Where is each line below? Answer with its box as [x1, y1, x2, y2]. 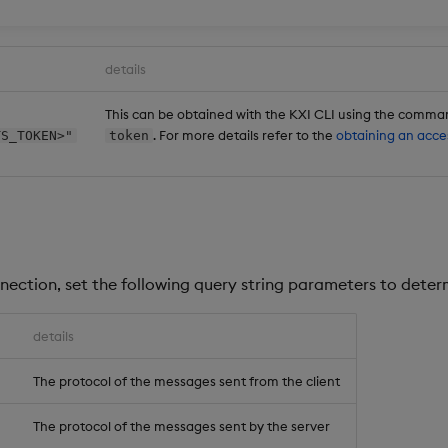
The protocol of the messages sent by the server [33, 418, 330, 435]
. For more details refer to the [152, 126, 336, 143]
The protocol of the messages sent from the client [33, 373, 340, 390]
